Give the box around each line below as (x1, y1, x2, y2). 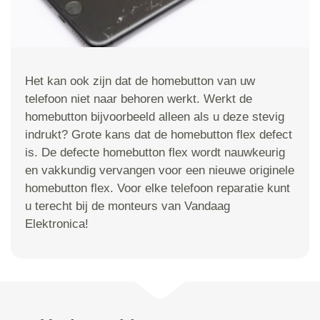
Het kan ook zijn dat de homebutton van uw (25, 74, 255, 89)
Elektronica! (25, 217, 89, 231)
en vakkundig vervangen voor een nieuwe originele (25, 164, 294, 178)
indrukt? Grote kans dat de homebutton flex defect (25, 128, 292, 142)
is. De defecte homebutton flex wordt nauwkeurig (25, 146, 285, 160)
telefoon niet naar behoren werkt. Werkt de (25, 92, 252, 106)
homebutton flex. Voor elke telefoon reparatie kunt (25, 181, 290, 196)
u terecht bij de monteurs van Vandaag (25, 199, 230, 214)
